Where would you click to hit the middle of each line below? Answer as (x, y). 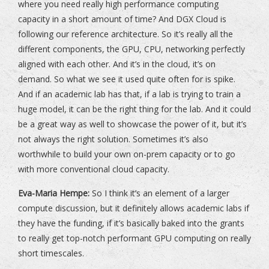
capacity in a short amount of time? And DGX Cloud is (122, 19)
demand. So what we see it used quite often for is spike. (127, 79)
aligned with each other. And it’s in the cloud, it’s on (117, 64)
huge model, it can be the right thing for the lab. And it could (134, 109)
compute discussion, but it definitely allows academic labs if (134, 208)
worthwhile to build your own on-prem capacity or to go (127, 154)
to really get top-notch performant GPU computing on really (134, 238)
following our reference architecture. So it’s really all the (125, 34)
